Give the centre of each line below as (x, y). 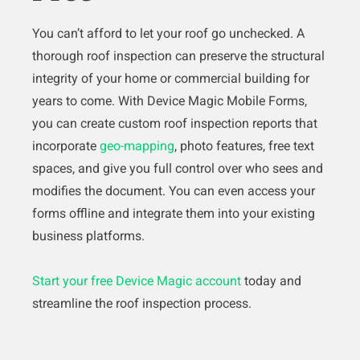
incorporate (66, 146)
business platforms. (88, 236)
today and (271, 281)
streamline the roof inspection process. (142, 304)
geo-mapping (137, 146)
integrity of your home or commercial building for (171, 79)
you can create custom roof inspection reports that (175, 124)
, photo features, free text (244, 146)
